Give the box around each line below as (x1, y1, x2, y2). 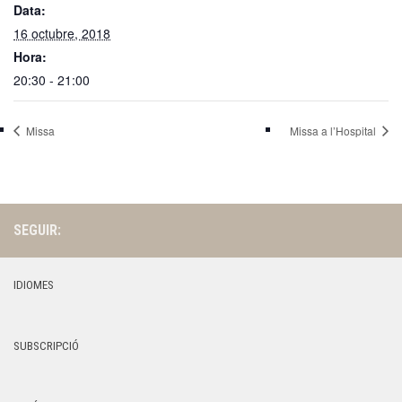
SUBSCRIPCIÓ (13, 339, 79, 354)
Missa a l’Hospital (290, 122, 379, 138)
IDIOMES (13, 278, 54, 293)
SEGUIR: (13, 222, 61, 240)
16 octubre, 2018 (13, 24, 110, 43)
